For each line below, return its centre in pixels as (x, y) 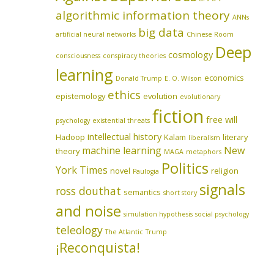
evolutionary (200, 97)
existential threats (121, 121)
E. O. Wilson (183, 79)
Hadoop (71, 137)
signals (223, 190)
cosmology (191, 55)
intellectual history (125, 137)
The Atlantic (124, 232)
